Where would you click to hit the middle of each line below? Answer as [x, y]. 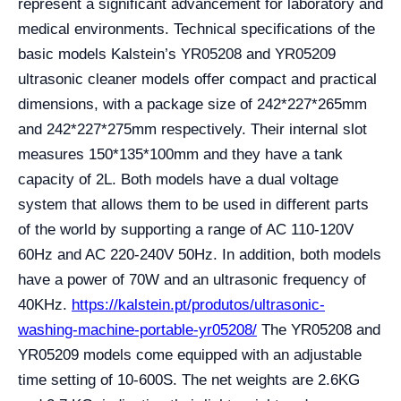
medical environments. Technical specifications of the [196, 29]
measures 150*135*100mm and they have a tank [180, 154]
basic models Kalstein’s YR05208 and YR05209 [177, 54]
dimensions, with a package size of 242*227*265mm [192, 104]
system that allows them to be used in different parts [193, 205]
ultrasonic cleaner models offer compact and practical [197, 79]
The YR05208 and [319, 330]
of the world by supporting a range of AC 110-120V [186, 230]
